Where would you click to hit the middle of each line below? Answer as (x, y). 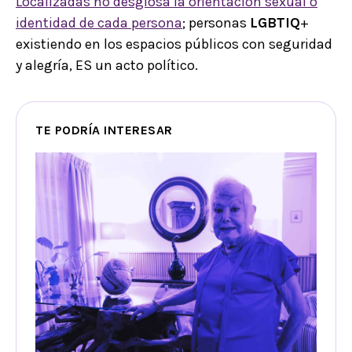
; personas (216, 22)
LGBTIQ (275, 22)
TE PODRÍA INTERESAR (104, 130)
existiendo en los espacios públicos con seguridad (174, 44)
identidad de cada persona (99, 22)
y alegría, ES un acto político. (107, 65)
